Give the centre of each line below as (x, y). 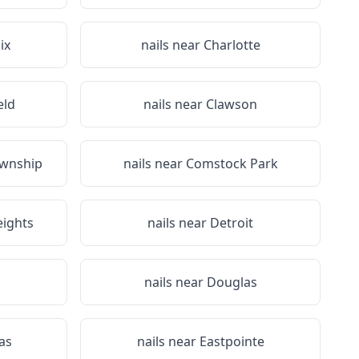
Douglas (232, 282)
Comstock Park (232, 163)
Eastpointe (232, 341)
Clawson (232, 104)
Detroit (232, 223)
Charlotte (232, 45)
